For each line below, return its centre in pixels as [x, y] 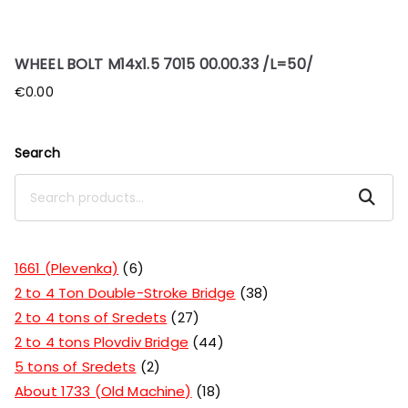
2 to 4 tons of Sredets [91, 317]
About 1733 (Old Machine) [103, 391]
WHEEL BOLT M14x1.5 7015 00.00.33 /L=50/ [164, 65]
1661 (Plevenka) [67, 268]
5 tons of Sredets [76, 366]
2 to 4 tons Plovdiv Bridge [102, 342]
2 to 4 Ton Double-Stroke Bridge [125, 292]
